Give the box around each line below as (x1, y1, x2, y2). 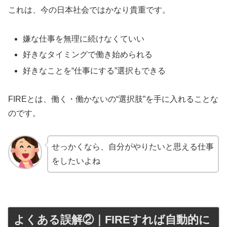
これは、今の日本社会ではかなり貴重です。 (8, 6, 170, 15)
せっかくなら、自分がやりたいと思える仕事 (51, 142, 214, 152)
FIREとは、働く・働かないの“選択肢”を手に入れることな (8, 95, 218, 104)
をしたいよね (51, 157, 100, 166)
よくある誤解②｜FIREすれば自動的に (14, 213, 210, 226)
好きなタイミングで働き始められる (23, 50, 153, 59)
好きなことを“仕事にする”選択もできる (23, 66, 166, 75)
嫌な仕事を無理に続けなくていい (23, 34, 145, 44)
